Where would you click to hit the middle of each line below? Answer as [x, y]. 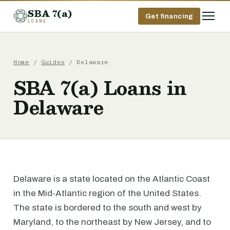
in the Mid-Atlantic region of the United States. [107, 193]
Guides [53, 62]
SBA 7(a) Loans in [100, 88]
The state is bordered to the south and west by [108, 208]
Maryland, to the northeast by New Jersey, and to [112, 222]
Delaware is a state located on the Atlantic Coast [112, 179]
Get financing [169, 16]
